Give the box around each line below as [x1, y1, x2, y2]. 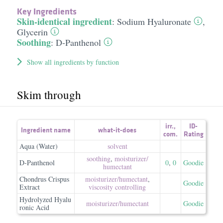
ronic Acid [19, 203, 49, 212]
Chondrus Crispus [19, 174, 69, 184]
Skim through [16, 87, 81, 102]
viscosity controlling [89, 182, 146, 192]
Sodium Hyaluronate [116, 15, 191, 27]
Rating [183, 129, 204, 139]
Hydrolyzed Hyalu [19, 195, 71, 204]
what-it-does [98, 125, 136, 135]
